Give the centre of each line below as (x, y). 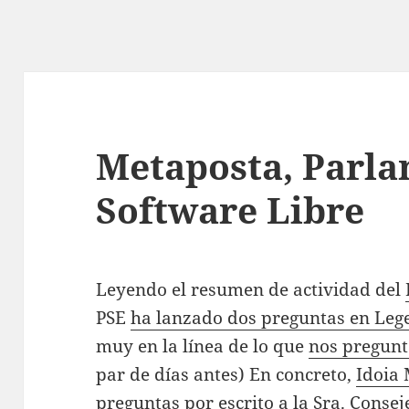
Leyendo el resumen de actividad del (251, 290)
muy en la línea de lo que (203, 346)
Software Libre (231, 210)
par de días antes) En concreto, (226, 375)
